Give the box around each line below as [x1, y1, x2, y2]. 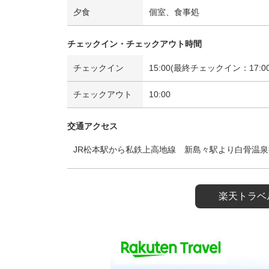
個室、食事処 [149, 7, 200, 17]
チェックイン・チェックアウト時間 [67, 39, 202, 49]
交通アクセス [67, 121, 118, 131]
